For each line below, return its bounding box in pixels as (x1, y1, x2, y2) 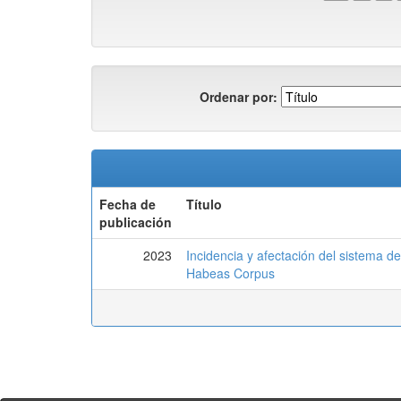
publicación (99, 213, 172, 231)
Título (186, 195, 222, 213)
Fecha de (99, 195, 156, 213)
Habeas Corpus (186, 264, 275, 282)
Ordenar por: (200, 87, 277, 106)
